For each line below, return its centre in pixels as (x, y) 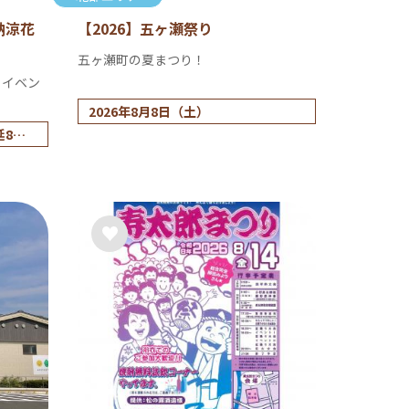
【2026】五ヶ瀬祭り (145, 28)
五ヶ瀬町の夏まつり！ (142, 59)
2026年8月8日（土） (149, 111)
